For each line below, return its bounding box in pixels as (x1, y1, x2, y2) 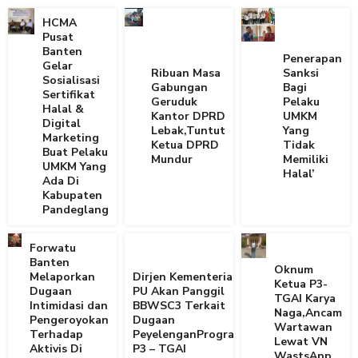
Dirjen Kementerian (133, 269, 240, 285)
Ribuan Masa (151, 66, 221, 82)
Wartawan (274, 320, 332, 336)
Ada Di (42, 173, 79, 189)
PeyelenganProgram (133, 327, 244, 343)
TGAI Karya (274, 291, 336, 307)
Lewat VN (274, 334, 328, 350)
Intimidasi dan (30, 298, 108, 314)
